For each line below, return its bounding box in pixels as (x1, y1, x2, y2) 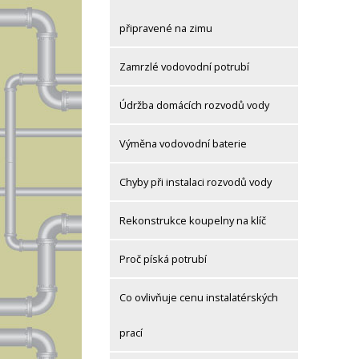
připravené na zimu (119, 21, 212, 36)
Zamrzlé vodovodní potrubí (119, 59, 249, 75)
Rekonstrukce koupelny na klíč (119, 213, 266, 228)
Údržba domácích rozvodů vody (119, 98, 269, 113)
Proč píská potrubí (119, 252, 207, 267)
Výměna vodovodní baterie (119, 136, 247, 151)
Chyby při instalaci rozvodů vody (119, 175, 272, 190)
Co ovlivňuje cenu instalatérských (119, 290, 278, 305)
